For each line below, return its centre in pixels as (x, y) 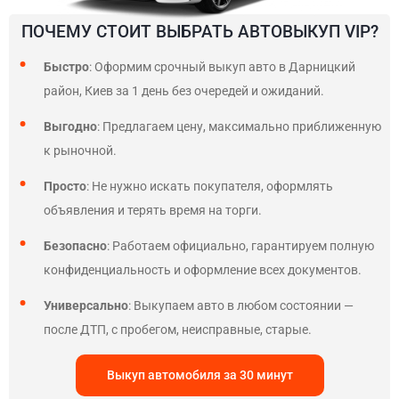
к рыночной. (81, 151)
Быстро (66, 67)
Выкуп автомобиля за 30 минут (199, 375)
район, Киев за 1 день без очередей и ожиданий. (184, 91)
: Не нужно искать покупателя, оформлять (210, 186)
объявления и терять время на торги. (153, 210)
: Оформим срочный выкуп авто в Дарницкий (222, 67)
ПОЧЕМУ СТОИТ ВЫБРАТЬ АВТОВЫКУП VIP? (199, 32)
